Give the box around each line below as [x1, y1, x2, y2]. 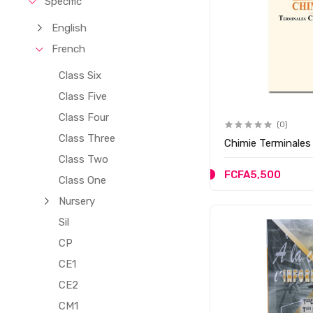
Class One [59, 174, 107, 187]
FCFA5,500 [224, 168, 282, 181]
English [52, 22, 87, 34]
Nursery [59, 195, 96, 208]
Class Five [59, 90, 108, 103]
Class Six [59, 69, 102, 82]
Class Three [59, 132, 116, 145]
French [52, 43, 86, 55]
